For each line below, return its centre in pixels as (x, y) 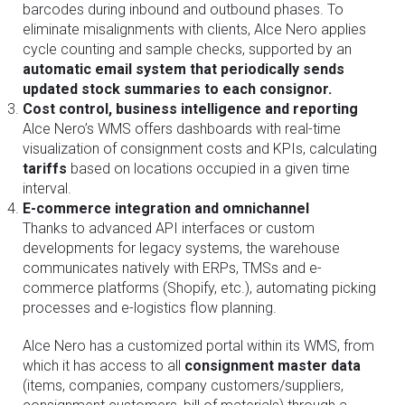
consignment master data (273, 365)
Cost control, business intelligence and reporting (190, 108)
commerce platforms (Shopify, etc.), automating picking (199, 287)
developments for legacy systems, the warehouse (181, 248)
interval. (47, 188)
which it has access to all (104, 365)
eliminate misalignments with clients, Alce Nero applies (194, 29)
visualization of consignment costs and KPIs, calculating (200, 148)
